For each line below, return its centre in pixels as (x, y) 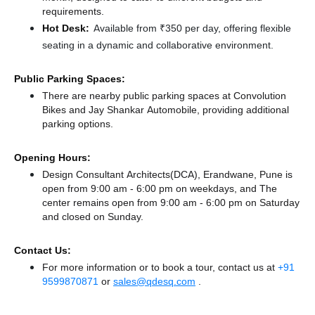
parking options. (78, 124)
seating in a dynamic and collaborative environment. (158, 45)
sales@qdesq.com (154, 281)
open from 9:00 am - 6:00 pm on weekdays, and (151, 188)
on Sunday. (117, 217)
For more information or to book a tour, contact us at (160, 267)
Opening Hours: (52, 157)
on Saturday (272, 202)
